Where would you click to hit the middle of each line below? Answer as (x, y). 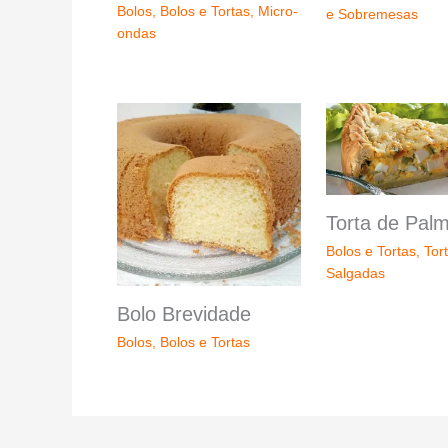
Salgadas (355, 273)
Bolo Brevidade (184, 314)
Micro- (278, 10)
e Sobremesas (371, 14)
